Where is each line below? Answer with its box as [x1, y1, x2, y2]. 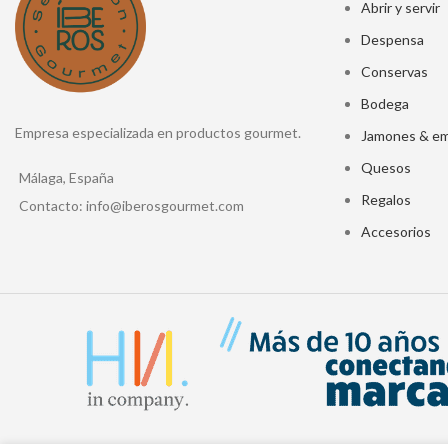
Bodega [360, 95, 409, 112]
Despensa [360, 31, 424, 48]
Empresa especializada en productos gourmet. [15, 123, 301, 141]
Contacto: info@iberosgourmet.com [19, 196, 244, 214]
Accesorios [360, 223, 431, 240]
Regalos [360, 191, 411, 208]
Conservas [360, 63, 428, 80]
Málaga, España [19, 168, 114, 186]
